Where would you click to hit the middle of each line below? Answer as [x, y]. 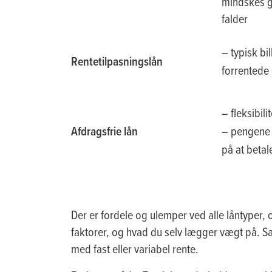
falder [235, 18]
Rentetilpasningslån [117, 61]
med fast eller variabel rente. [135, 248]
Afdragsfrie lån [104, 131]
